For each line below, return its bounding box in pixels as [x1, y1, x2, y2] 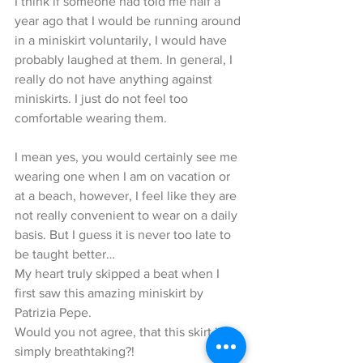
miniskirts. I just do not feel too [15, 91, 191, 105]
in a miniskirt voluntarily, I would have [15, 32, 230, 47]
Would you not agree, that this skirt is [15, 324, 227, 339]
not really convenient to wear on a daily [15, 207, 241, 222]
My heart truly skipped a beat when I [15, 266, 223, 280]
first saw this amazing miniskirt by [15, 285, 207, 300]
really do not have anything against [15, 71, 216, 86]
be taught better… [15, 246, 115, 261]
